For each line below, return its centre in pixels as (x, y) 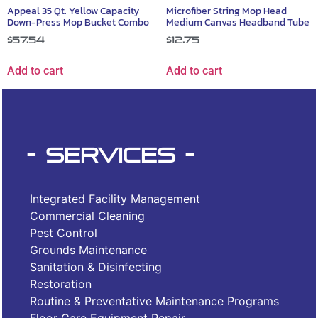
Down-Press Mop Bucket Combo (78, 22)
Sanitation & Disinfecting (96, 267)
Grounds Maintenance (88, 250)
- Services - (110, 156)
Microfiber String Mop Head (226, 11)
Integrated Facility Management (115, 199)
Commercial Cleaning (87, 216)
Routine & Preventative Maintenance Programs (154, 301)
